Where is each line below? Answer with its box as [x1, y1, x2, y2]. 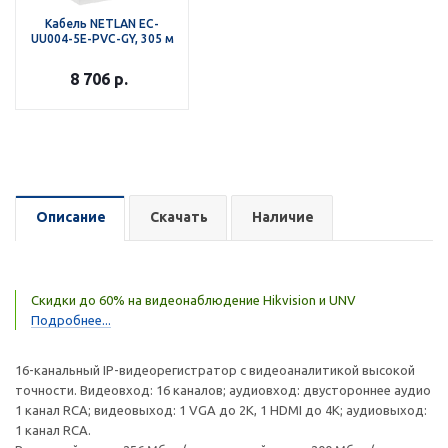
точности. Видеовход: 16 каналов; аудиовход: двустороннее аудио [15, 383, 431, 397]
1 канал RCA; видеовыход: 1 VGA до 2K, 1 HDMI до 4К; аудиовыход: [15, 403, 427, 417]
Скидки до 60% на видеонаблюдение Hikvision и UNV [31, 293, 356, 307]
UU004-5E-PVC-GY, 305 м [30, 32, 174, 45]
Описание [36, 209, 106, 225]
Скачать [150, 209, 208, 225]
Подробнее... [31, 313, 111, 327]
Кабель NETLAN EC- [45, 17, 159, 30]
